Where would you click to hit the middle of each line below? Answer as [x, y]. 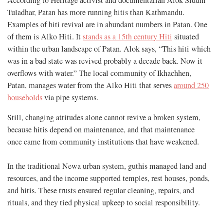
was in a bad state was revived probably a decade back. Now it [105, 61]
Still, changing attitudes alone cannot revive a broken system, [104, 118]
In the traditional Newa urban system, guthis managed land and [107, 166]
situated [186, 37]
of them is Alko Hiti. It [45, 37]
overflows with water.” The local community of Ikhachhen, [99, 73]
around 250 [191, 85]
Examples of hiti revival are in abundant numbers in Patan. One [107, 25]
